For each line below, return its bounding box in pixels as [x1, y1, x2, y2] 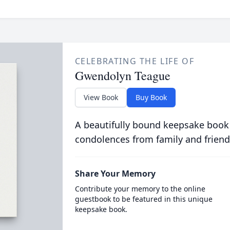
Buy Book [135, 92, 167, 102]
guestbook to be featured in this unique [74, 194, 213, 204]
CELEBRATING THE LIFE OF [74, 55, 195, 67]
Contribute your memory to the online [74, 184, 205, 194]
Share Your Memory [74, 168, 156, 179]
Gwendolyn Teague [74, 67, 170, 84]
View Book [83, 92, 118, 102]
